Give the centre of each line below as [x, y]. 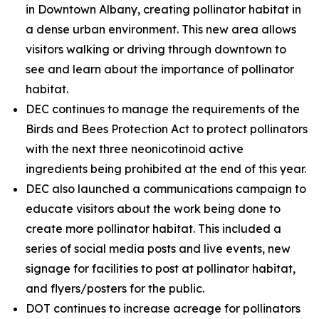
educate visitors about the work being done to [153, 209]
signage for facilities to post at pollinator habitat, [161, 268]
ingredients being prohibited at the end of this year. [166, 169]
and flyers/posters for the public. [116, 288]
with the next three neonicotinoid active [135, 149]
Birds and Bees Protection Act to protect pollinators [167, 129]
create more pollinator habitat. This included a [153, 229]
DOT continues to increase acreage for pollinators [163, 308]
